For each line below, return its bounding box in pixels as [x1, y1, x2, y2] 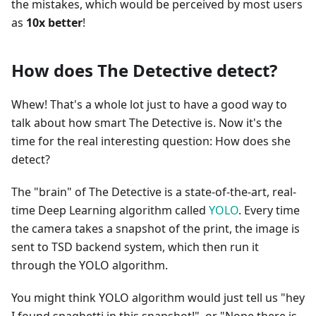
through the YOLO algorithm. [11, 257, 168, 273]
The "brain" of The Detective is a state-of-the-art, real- [11, 184, 296, 200]
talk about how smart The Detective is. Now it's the [11, 115, 282, 130]
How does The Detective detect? [11, 59, 277, 82]
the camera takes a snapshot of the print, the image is [11, 221, 300, 236]
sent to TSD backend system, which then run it [11, 239, 259, 255]
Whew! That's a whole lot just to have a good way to [11, 97, 287, 112]
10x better [26, 15, 83, 30]
